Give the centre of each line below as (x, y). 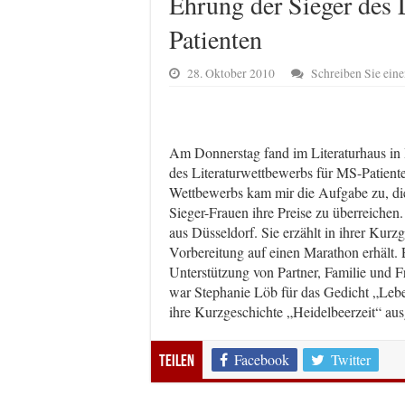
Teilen (177, 362)
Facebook (262, 359)
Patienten (216, 38)
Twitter (351, 359)
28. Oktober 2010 (231, 73)
